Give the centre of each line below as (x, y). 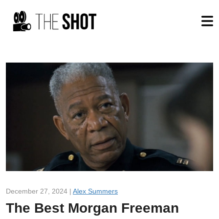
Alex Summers (95, 191)
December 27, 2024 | (39, 191)
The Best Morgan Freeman (92, 208)
